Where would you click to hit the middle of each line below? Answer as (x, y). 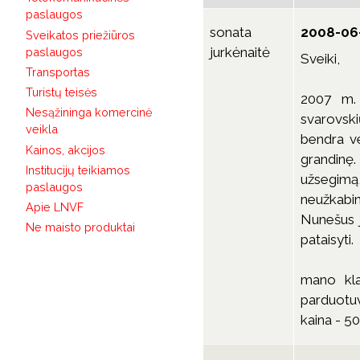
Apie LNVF (54, 207)
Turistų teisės (61, 92)
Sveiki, (321, 59)
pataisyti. (327, 240)
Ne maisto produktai (80, 227)
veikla (41, 129)
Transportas (57, 72)
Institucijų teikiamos (78, 170)
